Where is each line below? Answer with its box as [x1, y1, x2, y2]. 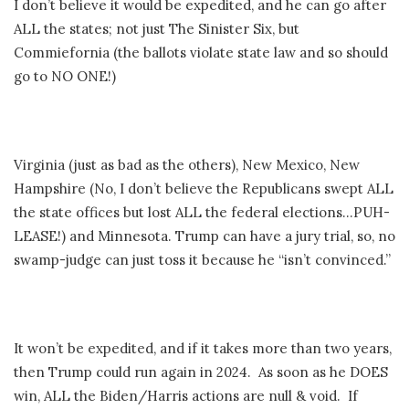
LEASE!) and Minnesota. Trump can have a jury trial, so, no [14, 226, 395, 245]
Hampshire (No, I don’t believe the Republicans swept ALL [14, 179, 393, 197]
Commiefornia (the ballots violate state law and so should [14, 43, 388, 61]
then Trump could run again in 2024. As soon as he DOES [14, 362, 388, 381]
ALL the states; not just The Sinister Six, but [14, 19, 299, 37]
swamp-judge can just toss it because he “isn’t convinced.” [14, 250, 394, 268]
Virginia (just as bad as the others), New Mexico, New [14, 155, 360, 173]
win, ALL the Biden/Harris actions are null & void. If [14, 386, 358, 404]
